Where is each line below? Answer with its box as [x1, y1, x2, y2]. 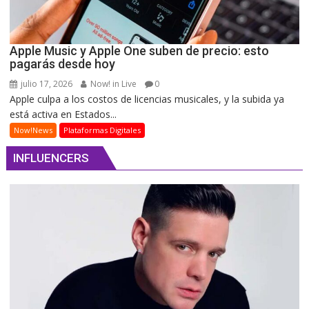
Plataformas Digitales [63, 125, 141, 136]
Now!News [14, 125, 53, 136]
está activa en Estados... [10, 108, 117, 121]
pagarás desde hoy [10, 57, 116, 72]
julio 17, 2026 [19, 78, 73, 90]
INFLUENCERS [13, 151, 90, 166]
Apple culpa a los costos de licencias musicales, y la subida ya [10, 92, 285, 106]
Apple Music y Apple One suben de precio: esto [10, 43, 270, 59]
